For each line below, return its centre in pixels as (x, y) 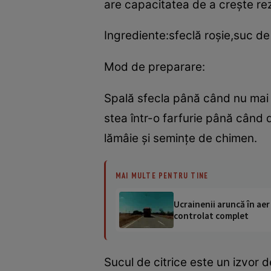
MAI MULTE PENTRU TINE (162, 176)
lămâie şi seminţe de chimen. (181, 139)
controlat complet (211, 216)
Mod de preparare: (155, 67)
